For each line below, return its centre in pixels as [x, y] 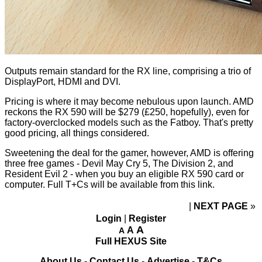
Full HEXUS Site [131, 242]
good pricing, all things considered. [77, 133]
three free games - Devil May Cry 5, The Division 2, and [119, 164]
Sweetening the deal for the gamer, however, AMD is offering [129, 153]
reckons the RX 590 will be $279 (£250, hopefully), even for [127, 112]
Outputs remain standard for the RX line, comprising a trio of [128, 71]
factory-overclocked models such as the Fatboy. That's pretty [129, 123]
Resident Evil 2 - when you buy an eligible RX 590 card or [124, 174]
